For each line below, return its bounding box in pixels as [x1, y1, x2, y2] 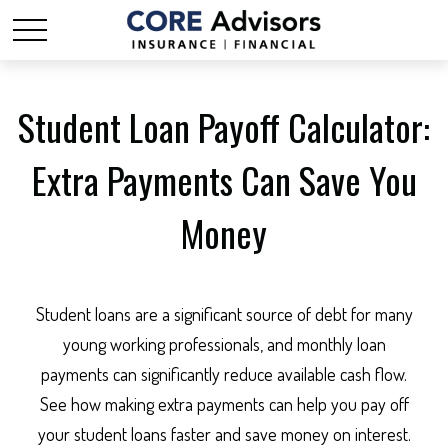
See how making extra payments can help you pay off [39, 393, 409, 415]
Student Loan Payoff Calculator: [18, 100, 430, 153]
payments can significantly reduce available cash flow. [41, 363, 407, 385]
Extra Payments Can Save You [31, 153, 417, 206]
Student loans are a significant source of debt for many [35, 303, 413, 325]
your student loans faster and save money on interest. [37, 423, 411, 445]
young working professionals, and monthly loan [62, 333, 386, 355]
